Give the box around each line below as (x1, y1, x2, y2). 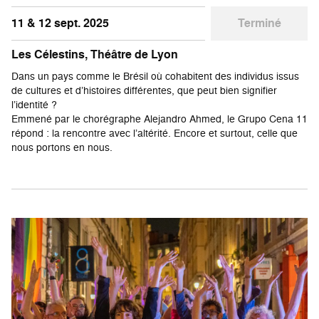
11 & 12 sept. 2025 (11, 14, 109, 31)
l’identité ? (11, 97, 57, 111)
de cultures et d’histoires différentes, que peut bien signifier (11, 83, 277, 97)
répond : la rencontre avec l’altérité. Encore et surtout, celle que (11, 125, 298, 140)
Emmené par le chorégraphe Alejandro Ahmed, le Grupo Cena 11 (11, 111, 308, 125)
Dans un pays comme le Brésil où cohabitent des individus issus (11, 68, 299, 83)
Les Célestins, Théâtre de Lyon (11, 46, 178, 63)
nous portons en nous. (11, 140, 113, 154)
